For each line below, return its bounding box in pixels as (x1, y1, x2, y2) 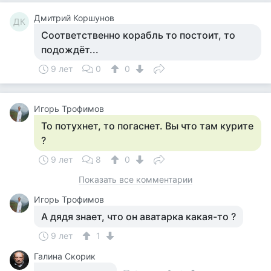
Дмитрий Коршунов (34, 13, 114, 23)
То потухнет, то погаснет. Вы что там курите (41, 120, 253, 132)
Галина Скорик (34, 251, 96, 261)
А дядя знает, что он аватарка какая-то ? (41, 211, 236, 223)
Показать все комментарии (79, 174, 192, 184)
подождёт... (41, 44, 99, 56)
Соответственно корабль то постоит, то (41, 29, 235, 41)
